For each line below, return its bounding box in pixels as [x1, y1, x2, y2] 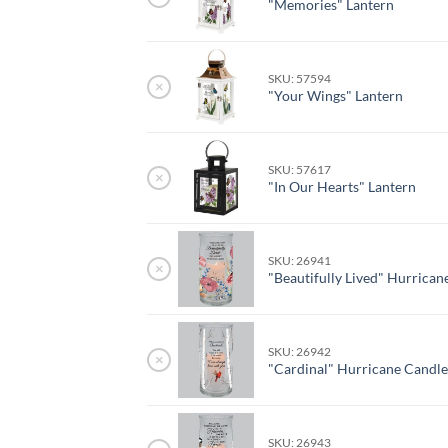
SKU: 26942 [268, 345, 332, 359]
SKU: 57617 [268, 163, 332, 177]
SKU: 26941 [268, 254, 332, 268]
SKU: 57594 [268, 72, 332, 86]
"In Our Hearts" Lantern [268, 178, 417, 196]
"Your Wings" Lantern [268, 87, 404, 105]
